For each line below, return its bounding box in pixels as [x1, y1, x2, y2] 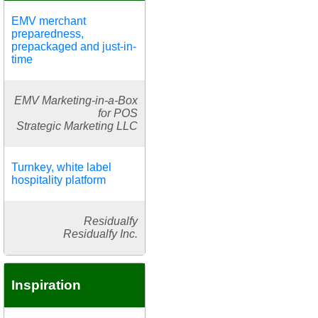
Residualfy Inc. [63, 227, 138, 240]
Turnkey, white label [11, 160, 111, 173]
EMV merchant [11, 14, 86, 27]
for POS [98, 106, 138, 119]
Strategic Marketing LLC [16, 119, 138, 132]
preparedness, [11, 27, 84, 40]
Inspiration [11, 277, 81, 292]
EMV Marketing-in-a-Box [14, 94, 138, 106]
